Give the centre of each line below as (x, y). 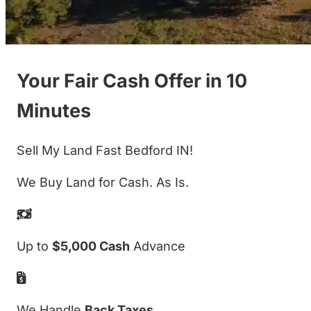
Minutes (54, 110)
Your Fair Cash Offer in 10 (132, 81)
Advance (158, 246)
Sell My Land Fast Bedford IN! (105, 150)
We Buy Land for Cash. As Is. (103, 182)
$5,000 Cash (91, 246)
